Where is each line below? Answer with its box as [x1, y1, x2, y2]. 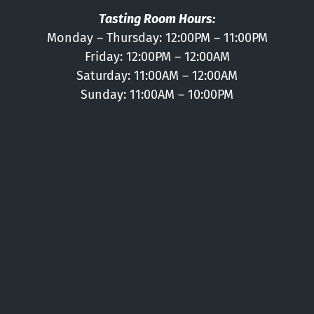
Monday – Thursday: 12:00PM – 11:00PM [46, 30, 268, 46]
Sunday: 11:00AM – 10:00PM [81, 87, 233, 103]
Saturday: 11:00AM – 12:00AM [76, 68, 238, 84]
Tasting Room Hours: [99, 11, 215, 27]
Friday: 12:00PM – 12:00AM [84, 49, 230, 65]
